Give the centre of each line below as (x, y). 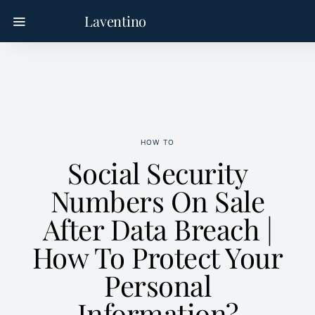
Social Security (157, 173)
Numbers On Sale (157, 201)
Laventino (115, 21)
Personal (157, 285)
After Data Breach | (157, 229)
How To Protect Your (157, 257)
